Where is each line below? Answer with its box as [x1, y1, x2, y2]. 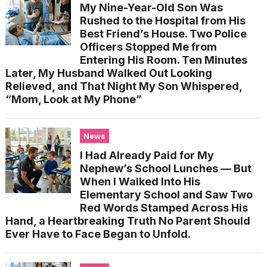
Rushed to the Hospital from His [79, 14, 246, 27]
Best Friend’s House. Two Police [79, 27, 247, 40]
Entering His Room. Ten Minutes [79, 53, 247, 66]
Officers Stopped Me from [79, 40, 217, 53]
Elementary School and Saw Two [79, 188, 253, 201]
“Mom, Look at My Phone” [5, 92, 142, 105]
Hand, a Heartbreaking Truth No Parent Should [5, 214, 250, 227]
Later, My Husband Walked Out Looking [5, 66, 212, 79]
